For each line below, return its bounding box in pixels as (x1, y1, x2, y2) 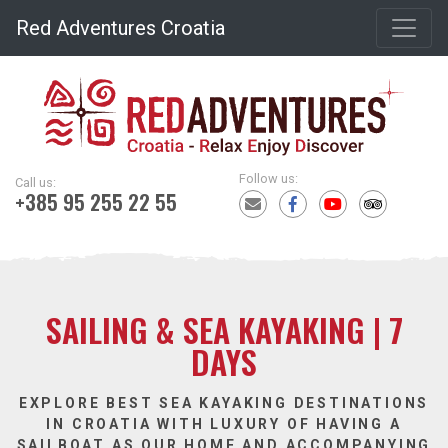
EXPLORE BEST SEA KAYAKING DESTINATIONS (18, 395, 430, 412)
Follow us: (239, 171, 298, 187)
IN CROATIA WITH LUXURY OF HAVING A (46, 416, 402, 433)
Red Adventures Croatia (16, 16, 225, 40)
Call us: (15, 175, 56, 191)
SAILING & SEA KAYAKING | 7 (45, 306, 403, 354)
